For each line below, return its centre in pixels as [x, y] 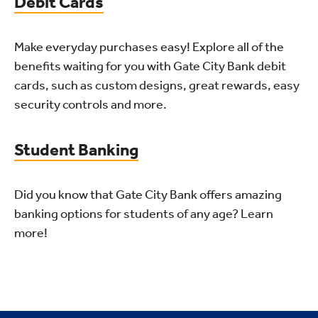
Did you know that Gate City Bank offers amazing [148, 194]
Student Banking [76, 150]
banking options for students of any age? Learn [144, 214]
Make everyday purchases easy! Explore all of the [149, 47]
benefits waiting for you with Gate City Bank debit [150, 66]
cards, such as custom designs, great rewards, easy [157, 85]
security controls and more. [91, 104]
